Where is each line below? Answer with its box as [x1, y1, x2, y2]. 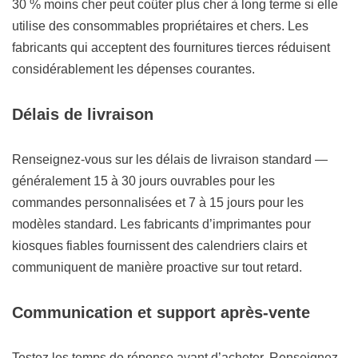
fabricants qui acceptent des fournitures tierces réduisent [12, 41, 330, 55]
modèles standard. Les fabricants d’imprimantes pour [12, 217, 311, 232]
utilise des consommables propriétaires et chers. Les [12, 19, 308, 34]
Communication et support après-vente [12, 304, 310, 322]
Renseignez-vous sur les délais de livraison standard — [12, 153, 328, 167]
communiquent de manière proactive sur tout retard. [12, 261, 302, 275]
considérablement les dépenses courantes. [12, 62, 255, 77]
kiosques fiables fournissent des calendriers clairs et [12, 239, 307, 253]
